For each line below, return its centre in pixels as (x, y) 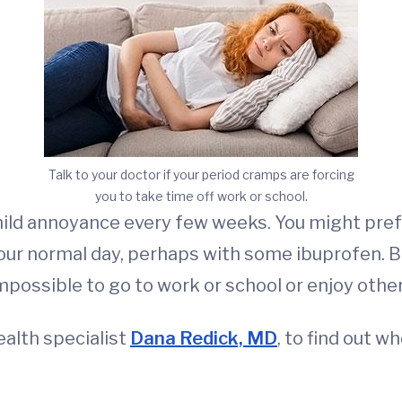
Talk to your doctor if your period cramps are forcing (201, 175)
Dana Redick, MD (204, 339)
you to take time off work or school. (201, 197)
